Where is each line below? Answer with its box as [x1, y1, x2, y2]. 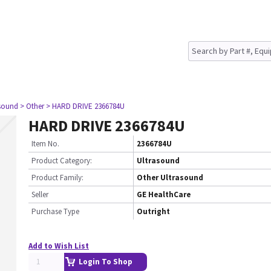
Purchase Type [31, 206, 79, 217]
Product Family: [31, 172, 83, 183]
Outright [137, 206, 170, 217]
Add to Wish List [28, 241, 89, 251]
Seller [31, 189, 48, 200]
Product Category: [31, 155, 92, 166]
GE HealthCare [137, 189, 191, 200]
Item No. [31, 139, 59, 149]
